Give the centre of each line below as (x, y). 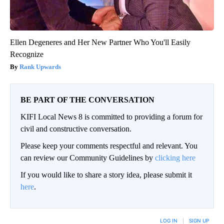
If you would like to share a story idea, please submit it (106, 175)
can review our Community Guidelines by (88, 158)
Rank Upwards (40, 67)
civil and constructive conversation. (76, 129)
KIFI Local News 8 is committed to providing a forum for (111, 117)
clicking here (175, 158)
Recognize (27, 54)
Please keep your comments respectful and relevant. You (109, 146)
